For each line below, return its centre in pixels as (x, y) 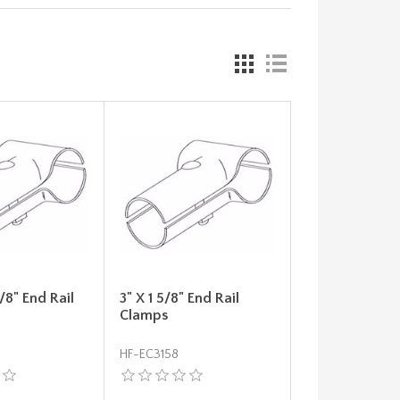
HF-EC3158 (149, 355)
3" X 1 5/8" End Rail (179, 299)
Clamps (143, 316)
